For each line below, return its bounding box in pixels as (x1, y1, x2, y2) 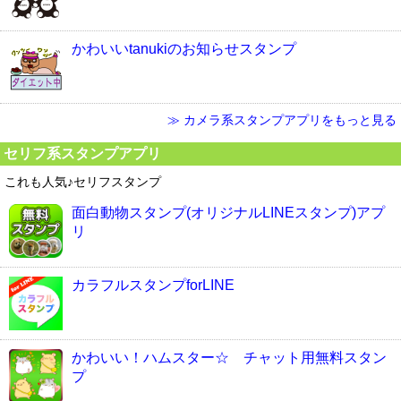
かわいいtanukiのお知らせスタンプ (72, 41, 296, 56)
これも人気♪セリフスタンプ (4, 175, 161, 189)
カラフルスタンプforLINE (72, 277, 235, 293)
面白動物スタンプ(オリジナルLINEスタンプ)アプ (72, 205, 385, 220)
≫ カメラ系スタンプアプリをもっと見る (167, 113, 397, 127)
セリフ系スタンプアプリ (4, 145, 161, 161)
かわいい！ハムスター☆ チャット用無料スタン (72, 350, 387, 365)
